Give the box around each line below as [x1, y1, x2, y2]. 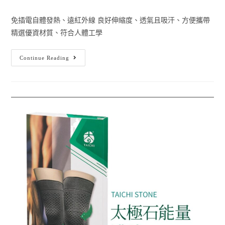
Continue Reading [20, 55, 70, 61]
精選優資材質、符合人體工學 [11, 29, 103, 37]
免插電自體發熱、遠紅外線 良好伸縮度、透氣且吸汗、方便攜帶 [11, 17, 210, 25]
